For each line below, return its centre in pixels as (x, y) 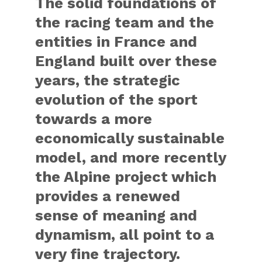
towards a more (94, 119)
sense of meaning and (116, 215)
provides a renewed (108, 196)
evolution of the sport (117, 99)
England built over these (126, 61)
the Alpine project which (126, 177)
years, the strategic (108, 80)
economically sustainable (130, 138)
